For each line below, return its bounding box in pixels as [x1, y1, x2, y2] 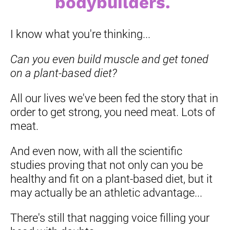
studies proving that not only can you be [10, 158, 203, 171]
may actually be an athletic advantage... [10, 186, 202, 199]
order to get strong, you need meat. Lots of [10, 105, 215, 119]
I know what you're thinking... [10, 27, 150, 41]
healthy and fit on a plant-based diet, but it [10, 172, 213, 185]
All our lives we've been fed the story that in [10, 91, 218, 105]
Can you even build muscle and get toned [10, 52, 208, 66]
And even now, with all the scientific [10, 144, 182, 158]
